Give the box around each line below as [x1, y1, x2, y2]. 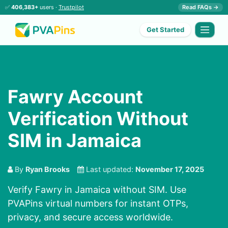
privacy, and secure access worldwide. [8, 212, 173, 223]
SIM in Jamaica [8, 129, 141, 152]
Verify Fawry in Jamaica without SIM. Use [8, 184, 186, 195]
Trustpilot [59, 4, 84, 11]
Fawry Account [8, 85, 143, 108]
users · [38, 4, 59, 11]
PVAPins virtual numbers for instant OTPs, [8, 198, 188, 209]
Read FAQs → [182, 4, 219, 11]
